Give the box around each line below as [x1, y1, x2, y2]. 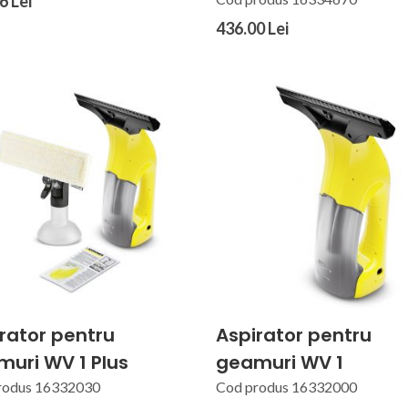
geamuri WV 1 [216, 349, 344, 375]
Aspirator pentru [216, 321, 372, 348]
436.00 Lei [216, 17, 290, 38]
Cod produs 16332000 [216, 377, 358, 395]
